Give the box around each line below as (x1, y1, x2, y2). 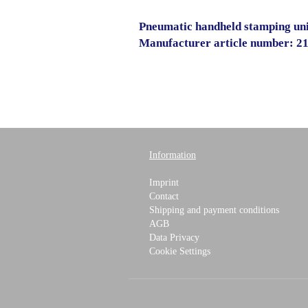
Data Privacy (149, 232, 199, 243)
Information (149, 150, 196, 160)
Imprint (149, 177, 179, 188)
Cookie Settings (149, 246, 210, 256)
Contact (149, 191, 179, 201)
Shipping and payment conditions (149, 205, 279, 215)
